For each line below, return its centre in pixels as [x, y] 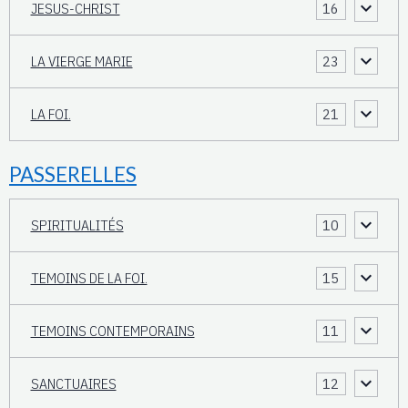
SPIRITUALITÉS [77, 224]
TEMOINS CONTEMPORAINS [112, 330]
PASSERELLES [73, 174]
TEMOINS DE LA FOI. [89, 277]
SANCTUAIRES [73, 383]
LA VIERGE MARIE [82, 61]
